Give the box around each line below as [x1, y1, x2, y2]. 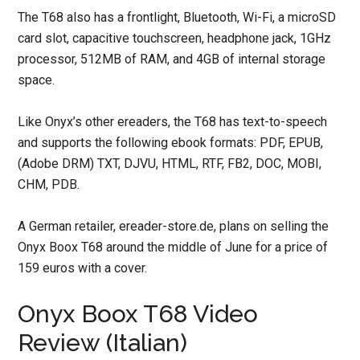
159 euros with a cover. [18, 260, 148, 276]
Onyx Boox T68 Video [18, 300, 259, 328]
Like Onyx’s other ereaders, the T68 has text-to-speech [18, 114, 328, 129]
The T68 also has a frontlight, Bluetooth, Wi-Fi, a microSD [18, 10, 337, 25]
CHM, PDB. [18, 177, 80, 192]
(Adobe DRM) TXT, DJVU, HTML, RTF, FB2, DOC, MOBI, [18, 156, 322, 171]
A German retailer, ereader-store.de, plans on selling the [18, 219, 329, 234]
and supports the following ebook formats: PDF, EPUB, [18, 135, 324, 150]
